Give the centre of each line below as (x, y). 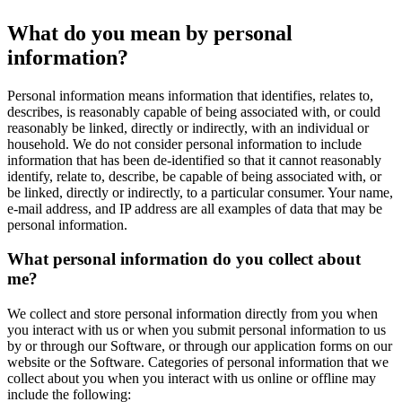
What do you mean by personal (150, 33)
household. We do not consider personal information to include (184, 144)
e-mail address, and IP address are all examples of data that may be (195, 208)
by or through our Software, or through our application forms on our (200, 346)
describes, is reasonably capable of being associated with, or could (194, 111)
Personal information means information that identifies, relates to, (190, 95)
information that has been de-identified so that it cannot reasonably (194, 160)
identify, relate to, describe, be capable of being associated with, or (194, 176)
